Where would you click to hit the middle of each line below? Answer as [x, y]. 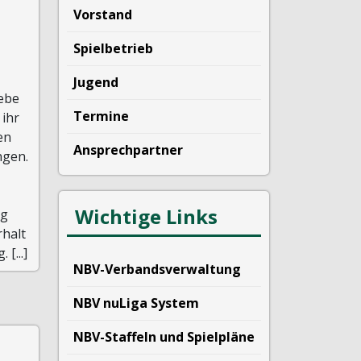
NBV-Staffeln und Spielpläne [164, 337]
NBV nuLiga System [136, 303]
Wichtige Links [146, 216]
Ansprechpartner [128, 150]
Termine [101, 116]
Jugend [96, 82]
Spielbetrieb [113, 48]
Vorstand [103, 15]
